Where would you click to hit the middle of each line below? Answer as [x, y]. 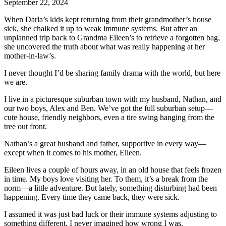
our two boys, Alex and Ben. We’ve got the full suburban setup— [108, 108]
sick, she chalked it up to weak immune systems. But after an [101, 28]
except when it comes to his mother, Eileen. [73, 152]
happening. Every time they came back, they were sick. [92, 197]
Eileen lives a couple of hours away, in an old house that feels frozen [113, 169]
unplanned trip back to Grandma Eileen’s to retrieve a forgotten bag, [112, 37]
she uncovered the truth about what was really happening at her [104, 46]
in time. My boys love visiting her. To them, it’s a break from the [106, 179]
